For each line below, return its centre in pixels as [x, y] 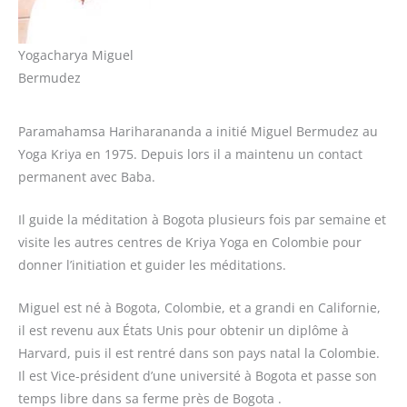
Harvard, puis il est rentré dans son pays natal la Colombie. [199, 352]
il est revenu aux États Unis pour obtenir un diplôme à [184, 330]
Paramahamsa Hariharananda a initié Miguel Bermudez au [198, 132]
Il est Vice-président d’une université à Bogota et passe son [198, 375]
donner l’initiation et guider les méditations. [152, 265]
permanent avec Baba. [87, 177]
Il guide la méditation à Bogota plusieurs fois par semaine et [202, 220]
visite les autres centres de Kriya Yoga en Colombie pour [190, 243]
